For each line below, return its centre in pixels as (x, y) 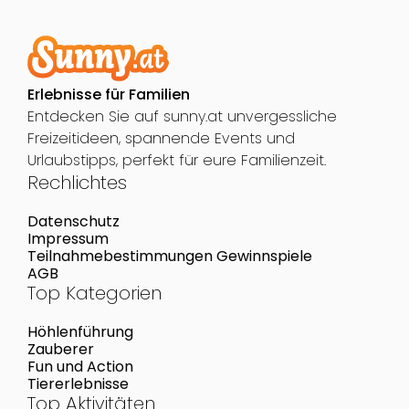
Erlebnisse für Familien (108, 94)
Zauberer (60, 349)
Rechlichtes (77, 182)
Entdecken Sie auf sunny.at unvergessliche (182, 116)
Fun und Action (80, 366)
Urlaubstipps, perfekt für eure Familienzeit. (176, 160)
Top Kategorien (94, 293)
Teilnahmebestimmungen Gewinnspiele (169, 256)
